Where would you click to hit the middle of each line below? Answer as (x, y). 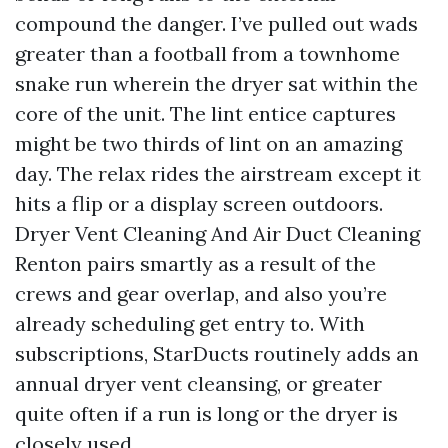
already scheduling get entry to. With (190, 323)
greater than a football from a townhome (207, 53)
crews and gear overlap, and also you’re (201, 293)
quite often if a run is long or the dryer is (206, 413)
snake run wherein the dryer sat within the (216, 83)
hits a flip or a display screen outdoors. (199, 203)
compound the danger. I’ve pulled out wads (216, 23)
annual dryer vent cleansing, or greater (198, 383)
